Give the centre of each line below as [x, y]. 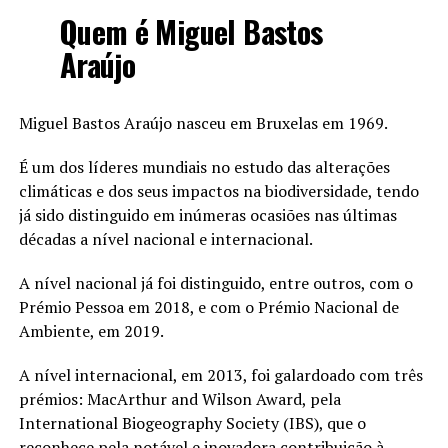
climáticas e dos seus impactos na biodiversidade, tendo [218, 191]
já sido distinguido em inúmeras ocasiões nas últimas [207, 215]
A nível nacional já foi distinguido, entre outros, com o [215, 283]
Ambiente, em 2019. [91, 331]
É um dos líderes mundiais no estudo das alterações [204, 167]
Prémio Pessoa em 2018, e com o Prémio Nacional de [208, 307]
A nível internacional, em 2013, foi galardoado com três [220, 375]
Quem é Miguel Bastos [191, 32]
